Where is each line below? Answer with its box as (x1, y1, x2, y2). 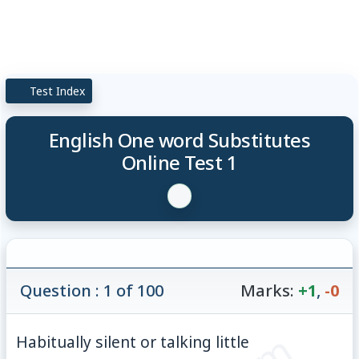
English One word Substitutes (48, 126, 311, 153)
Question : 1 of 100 (20, 279, 164, 301)
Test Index (26, 83, 86, 99)
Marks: (240, 279, 294, 301)
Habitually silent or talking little (16, 330, 250, 353)
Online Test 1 (121, 148, 238, 175)
